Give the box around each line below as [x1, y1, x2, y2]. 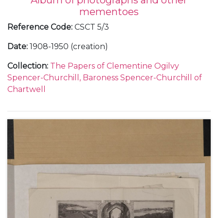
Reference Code [7, 22, 71, 32]
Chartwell [7, 85, 46, 94]
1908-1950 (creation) [30, 42, 108, 52]
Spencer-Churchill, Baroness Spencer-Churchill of [7, 73, 202, 83]
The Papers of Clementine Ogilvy [50, 61, 179, 71]
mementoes [79, 6, 139, 18]
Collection [7, 61, 47, 71]
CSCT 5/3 [74, 22, 109, 32]
